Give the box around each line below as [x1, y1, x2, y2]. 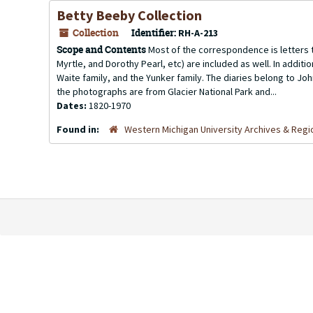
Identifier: [131, 26, 176, 39]
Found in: [57, 123, 101, 136]
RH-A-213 [178, 27, 218, 39]
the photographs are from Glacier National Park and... [57, 85, 277, 98]
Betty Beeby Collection [57, 6, 202, 24]
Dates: [57, 99, 89, 112]
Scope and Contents [57, 43, 146, 56]
